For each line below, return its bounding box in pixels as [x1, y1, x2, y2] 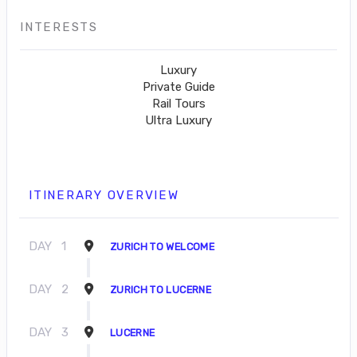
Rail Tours [151, 96, 206, 111]
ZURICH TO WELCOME [110, 241, 214, 253]
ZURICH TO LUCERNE [110, 284, 211, 296]
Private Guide [142, 80, 215, 94]
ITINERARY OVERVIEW [29, 188, 179, 202]
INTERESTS [20, 20, 98, 34]
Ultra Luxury [145, 113, 212, 127]
